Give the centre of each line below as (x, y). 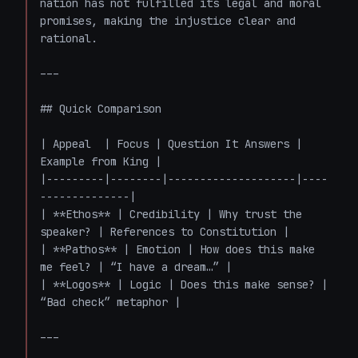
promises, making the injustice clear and (168, 21)
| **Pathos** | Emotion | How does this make (177, 249)
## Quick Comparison (101, 109)
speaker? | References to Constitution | (165, 232)
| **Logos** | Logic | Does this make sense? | (184, 284)
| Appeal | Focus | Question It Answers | (171, 144)
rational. (69, 38)
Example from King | (101, 161)
